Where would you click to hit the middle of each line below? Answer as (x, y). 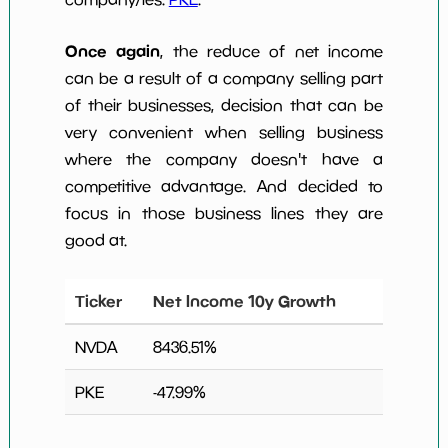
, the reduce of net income (272, 51)
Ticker (98, 301)
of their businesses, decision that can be (224, 105)
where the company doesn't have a (224, 159)
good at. (95, 240)
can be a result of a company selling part (224, 78)
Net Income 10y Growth (244, 301)
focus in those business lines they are (224, 213)
